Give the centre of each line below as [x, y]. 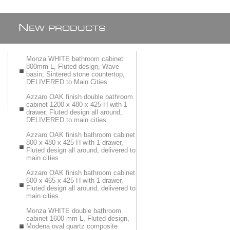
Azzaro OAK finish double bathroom [80, 97]
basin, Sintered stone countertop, [75, 74]
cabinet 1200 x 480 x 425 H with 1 [77, 104]
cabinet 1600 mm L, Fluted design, [78, 218]
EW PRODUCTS [67, 29]
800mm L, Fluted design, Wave [73, 66]
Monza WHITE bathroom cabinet [75, 59]
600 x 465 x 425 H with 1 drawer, [75, 180]
